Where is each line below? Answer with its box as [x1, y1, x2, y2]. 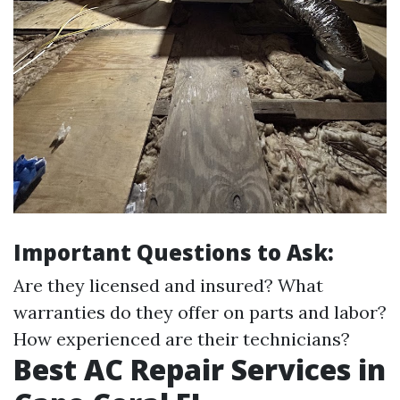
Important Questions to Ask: [13, 237, 334, 268]
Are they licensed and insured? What [13, 274, 323, 297]
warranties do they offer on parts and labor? [13, 301, 387, 324]
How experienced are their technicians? [13, 328, 350, 351]
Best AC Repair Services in [13, 350, 386, 389]
